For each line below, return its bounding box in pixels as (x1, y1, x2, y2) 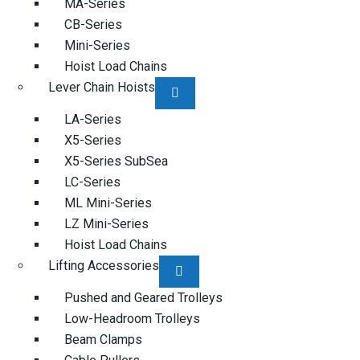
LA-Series (64, 112, 121, 127)
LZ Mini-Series (64, 216, 149, 231)
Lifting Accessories (48, 258, 159, 273)
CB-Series (64, 17, 122, 32)
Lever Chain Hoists (48, 80, 155, 95)
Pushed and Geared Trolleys (64, 290, 223, 305)
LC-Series (64, 174, 121, 190)
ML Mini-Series (64, 195, 152, 211)
